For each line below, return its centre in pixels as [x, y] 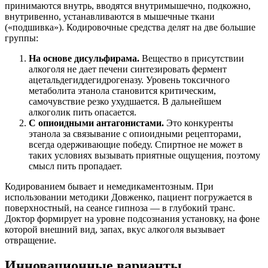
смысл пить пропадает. [75, 166]
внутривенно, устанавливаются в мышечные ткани [110, 16]
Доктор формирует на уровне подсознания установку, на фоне [132, 218]
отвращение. [31, 240]
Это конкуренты [199, 123]
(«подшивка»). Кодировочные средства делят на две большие [130, 27]
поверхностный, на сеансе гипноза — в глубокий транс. [120, 208]
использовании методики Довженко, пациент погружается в [129, 197]
